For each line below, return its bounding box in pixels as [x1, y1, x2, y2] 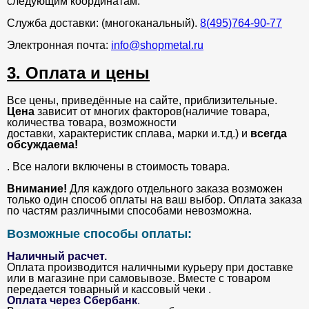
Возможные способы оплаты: [7, 227, 192, 241]
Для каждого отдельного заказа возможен [67, 183, 283, 195]
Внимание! [7, 183, 67, 195]
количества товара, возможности [7, 117, 177, 129]
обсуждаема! [7, 139, 78, 151]
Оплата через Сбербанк [7, 295, 137, 307]
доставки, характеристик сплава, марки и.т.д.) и [7, 128, 250, 140]
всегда [250, 128, 287, 140]
